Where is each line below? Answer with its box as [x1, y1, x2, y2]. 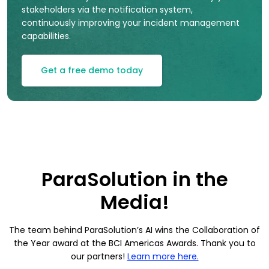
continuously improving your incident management [22, 17, 240, 29]
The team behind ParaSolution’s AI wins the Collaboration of [9, 224, 260, 237]
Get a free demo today [41, 64, 143, 77]
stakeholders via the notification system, [22, 4, 193, 16]
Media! [100, 189, 169, 216]
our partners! [70, 250, 127, 263]
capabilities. [22, 30, 71, 43]
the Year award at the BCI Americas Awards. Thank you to [13, 237, 256, 250]
